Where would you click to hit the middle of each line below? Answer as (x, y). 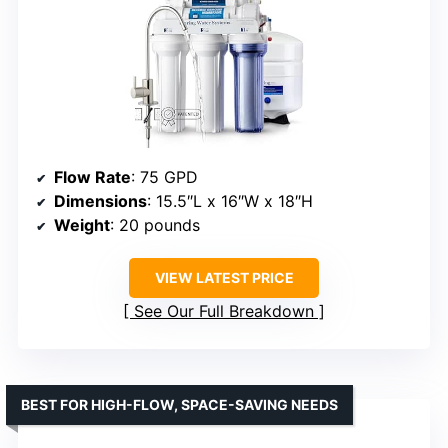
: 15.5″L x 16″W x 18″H (230, 200)
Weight (82, 224)
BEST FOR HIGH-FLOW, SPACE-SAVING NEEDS (179, 404)
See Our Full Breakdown (224, 310)
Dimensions (100, 200)
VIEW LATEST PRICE (224, 277)
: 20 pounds (155, 224)
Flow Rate (92, 176)
